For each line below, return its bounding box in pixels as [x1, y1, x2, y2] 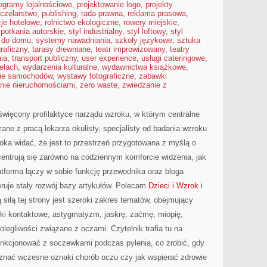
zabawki [139, 72, 167, 80]
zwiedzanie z [122, 80, 167, 89]
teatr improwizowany [95, 45, 165, 54]
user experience [82, 54, 136, 63]
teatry [170, 45, 190, 54]
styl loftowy [127, 27, 166, 36]
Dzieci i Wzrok [148, 181, 198, 190]
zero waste [80, 80, 117, 89]
